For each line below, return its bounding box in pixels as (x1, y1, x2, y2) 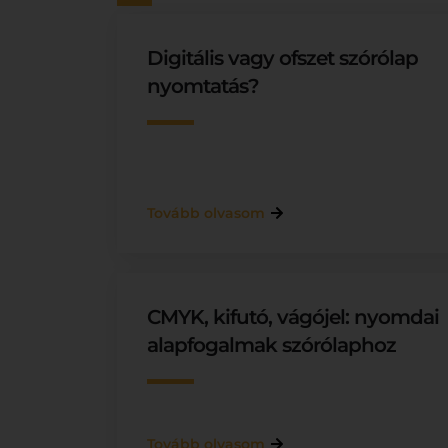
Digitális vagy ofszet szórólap (147, 46, 418, 70)
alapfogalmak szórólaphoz (147, 333, 396, 357)
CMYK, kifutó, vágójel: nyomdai (147, 305, 439, 329)
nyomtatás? (147, 74, 259, 98)
